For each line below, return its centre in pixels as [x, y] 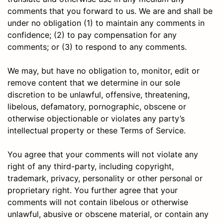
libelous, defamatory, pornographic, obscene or [97, 106]
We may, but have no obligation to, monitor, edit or [104, 70]
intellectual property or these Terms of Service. [97, 130]
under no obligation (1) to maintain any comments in [106, 23]
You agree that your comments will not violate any [103, 154]
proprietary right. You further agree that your [93, 190]
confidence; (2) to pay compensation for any [92, 35]
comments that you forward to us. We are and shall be [110, 11]
